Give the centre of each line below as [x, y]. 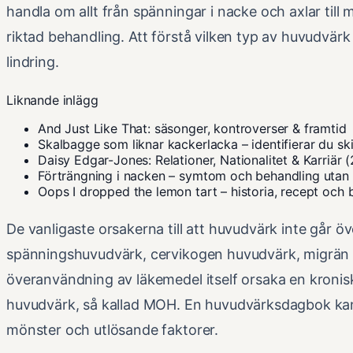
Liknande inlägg [52, 100]
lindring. [33, 61]
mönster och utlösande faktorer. [113, 329]
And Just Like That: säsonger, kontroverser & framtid [192, 128]
